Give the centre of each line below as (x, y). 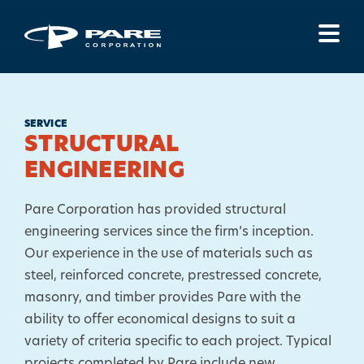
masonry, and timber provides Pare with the (162, 298)
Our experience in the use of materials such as (169, 254)
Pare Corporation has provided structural (155, 210)
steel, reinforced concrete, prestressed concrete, (173, 276)
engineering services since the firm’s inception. (169, 232)
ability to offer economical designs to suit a (160, 320)
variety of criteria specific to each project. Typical (178, 342)
